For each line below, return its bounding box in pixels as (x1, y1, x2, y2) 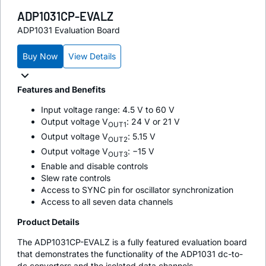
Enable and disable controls (41, 160, 148, 171)
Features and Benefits (17, 84, 106, 95)
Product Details (17, 216, 80, 227)
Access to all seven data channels (41, 196, 173, 207)
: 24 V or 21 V (126, 116, 180, 127)
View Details (68, 51, 116, 62)
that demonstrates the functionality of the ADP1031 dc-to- (17, 248, 243, 259)
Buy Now (23, 51, 58, 62)
